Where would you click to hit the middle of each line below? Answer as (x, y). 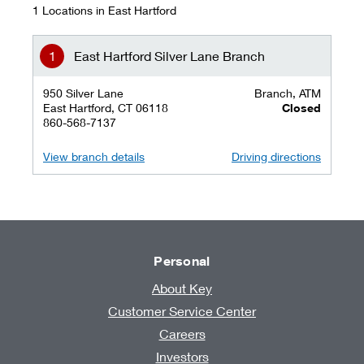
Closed (301, 108)
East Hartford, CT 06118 (106, 108)
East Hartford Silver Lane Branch (169, 56)
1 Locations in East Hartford (104, 10)
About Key (182, 288)
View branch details (94, 156)
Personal (182, 261)
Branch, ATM (288, 93)
